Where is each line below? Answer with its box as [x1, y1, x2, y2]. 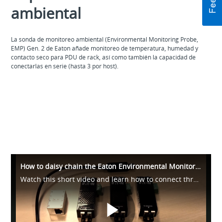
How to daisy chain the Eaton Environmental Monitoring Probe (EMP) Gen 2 [195, 161, 201, 171]
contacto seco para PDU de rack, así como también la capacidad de [11, 53, 196, 61]
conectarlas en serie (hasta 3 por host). [11, 61, 120, 70]
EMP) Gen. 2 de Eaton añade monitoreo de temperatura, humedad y [11, 44, 199, 53]
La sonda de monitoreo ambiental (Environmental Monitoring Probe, [11, 35, 199, 44]
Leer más [90, 92, 132, 105]
